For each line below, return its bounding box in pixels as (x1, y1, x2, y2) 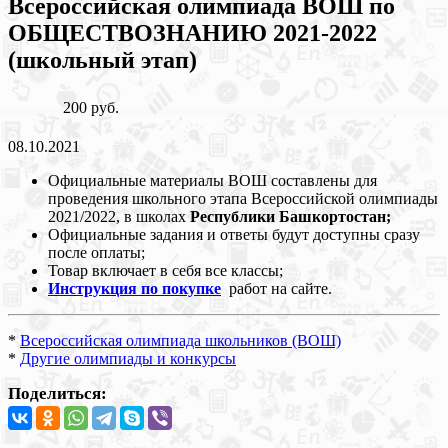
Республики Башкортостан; (190, 207, 391, 225)
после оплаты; (48, 243, 145, 261)
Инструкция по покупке (48, 279, 221, 297)
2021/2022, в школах (48, 207, 190, 225)
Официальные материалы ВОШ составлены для (48, 171, 377, 189)
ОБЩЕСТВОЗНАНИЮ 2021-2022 (8, 19, 377, 46)
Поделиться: (8, 383, 107, 403)
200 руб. (63, 98, 119, 116)
